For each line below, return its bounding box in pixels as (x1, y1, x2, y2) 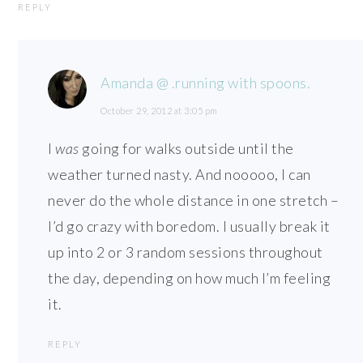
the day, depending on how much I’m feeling (48, 268, 331, 287)
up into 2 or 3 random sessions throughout (48, 242, 323, 261)
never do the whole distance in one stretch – (48, 190, 340, 209)
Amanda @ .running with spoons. (100, 73, 311, 92)
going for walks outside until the (79, 139, 294, 157)
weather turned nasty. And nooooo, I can (48, 164, 311, 183)
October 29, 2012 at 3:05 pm (100, 105, 218, 116)
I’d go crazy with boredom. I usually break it (48, 216, 331, 235)
